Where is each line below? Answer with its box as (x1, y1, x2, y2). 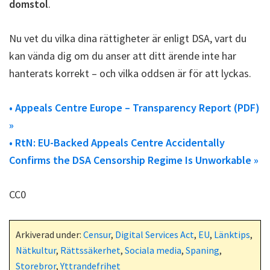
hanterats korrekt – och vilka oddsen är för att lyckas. (9, 66, 251, 80)
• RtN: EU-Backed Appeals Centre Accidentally (9, 135, 225, 149)
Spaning (186, 243, 219, 256)
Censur (83, 228, 111, 240)
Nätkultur (16, 243, 56, 256)
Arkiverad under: (16, 228, 83, 240)
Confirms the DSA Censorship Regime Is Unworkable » (9, 152, 259, 167)
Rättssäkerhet (60, 243, 121, 256)
